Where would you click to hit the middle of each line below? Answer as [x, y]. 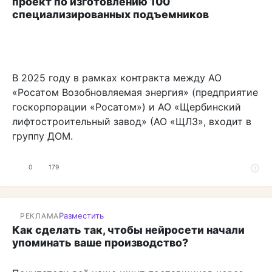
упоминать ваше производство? [100, 243]
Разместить [82, 216]
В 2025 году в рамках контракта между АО [117, 78]
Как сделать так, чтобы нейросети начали [128, 230]
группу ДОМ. [42, 136]
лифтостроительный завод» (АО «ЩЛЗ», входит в [132, 122]
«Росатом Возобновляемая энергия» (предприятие [135, 93]
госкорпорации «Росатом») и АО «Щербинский [127, 107]
